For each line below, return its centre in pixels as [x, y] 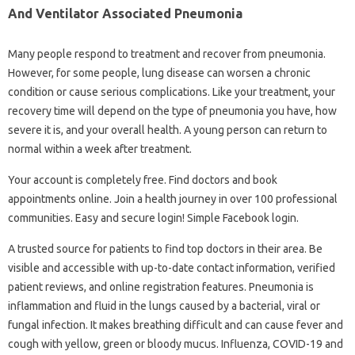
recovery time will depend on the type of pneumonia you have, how [172, 111]
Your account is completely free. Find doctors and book [143, 180]
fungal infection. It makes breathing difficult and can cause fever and [176, 325]
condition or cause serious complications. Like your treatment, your [172, 92]
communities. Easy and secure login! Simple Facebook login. [153, 218]
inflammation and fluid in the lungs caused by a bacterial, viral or [164, 306]
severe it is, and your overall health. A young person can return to [168, 130]
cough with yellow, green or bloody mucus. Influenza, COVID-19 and [176, 344]
